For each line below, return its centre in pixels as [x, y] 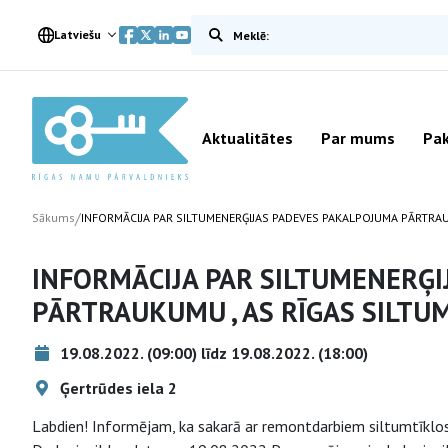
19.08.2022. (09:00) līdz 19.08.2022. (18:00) [212, 353]
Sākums [53, 217]
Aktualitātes [247, 138]
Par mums [358, 138]
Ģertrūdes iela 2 [116, 388]
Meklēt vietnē [236, 26]
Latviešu [77, 34]
